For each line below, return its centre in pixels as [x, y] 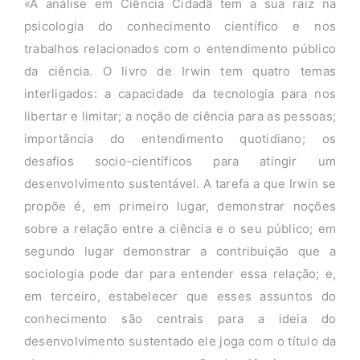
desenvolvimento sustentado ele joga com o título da [180, 342]
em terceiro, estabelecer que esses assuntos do [180, 297]
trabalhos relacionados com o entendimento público [180, 49]
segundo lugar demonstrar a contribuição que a [180, 252]
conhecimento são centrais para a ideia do [180, 319]
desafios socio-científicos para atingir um [180, 162]
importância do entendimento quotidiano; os [180, 139]
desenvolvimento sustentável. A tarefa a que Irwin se [180, 184]
